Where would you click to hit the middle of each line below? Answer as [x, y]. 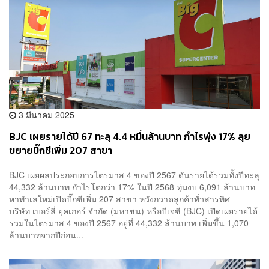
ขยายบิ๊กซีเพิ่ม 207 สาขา [61, 150]
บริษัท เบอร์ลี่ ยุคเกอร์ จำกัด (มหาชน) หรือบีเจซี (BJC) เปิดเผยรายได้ [133, 211]
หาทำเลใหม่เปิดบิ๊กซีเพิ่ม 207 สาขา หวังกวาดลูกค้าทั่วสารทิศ [123, 199]
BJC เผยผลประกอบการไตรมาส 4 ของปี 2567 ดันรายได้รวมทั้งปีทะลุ [134, 175]
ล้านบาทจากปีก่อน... [46, 235]
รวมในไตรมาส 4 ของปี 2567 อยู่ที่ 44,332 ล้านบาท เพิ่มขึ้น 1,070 [129, 223]
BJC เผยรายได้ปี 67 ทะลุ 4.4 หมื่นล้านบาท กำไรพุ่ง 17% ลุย [130, 136]
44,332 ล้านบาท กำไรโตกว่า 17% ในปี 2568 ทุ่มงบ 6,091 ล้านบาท [132, 187]
